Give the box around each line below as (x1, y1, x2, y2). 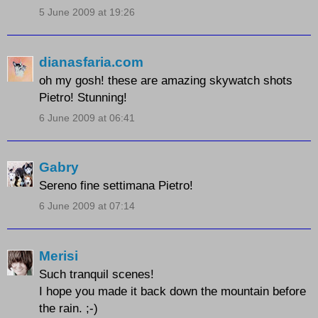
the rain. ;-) (39, 300, 98, 315)
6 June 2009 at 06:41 (39, 111, 135, 124)
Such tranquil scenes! (39, 266, 154, 281)
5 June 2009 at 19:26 (39, 6, 135, 18)
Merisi (39, 248, 78, 263)
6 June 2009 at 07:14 (39, 200, 135, 212)
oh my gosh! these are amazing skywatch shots (39, 72, 292, 87)
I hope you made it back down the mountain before (39, 283, 306, 298)
